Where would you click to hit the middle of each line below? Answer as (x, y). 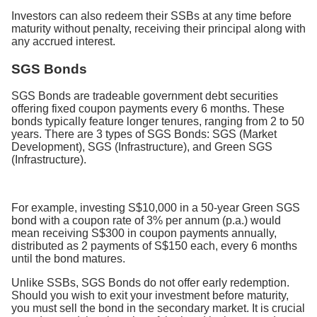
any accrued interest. (63, 41)
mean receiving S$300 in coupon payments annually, (144, 234)
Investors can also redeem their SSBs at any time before (151, 16)
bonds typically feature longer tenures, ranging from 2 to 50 (158, 122)
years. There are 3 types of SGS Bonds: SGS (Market (144, 134)
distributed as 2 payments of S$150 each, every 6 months (154, 246)
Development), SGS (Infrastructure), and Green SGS (142, 147)
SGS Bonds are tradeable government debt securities (145, 96)
